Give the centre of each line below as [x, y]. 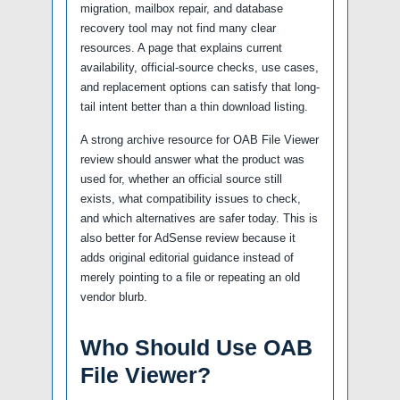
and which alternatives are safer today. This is [199, 218]
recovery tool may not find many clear [178, 28]
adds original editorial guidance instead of [187, 258]
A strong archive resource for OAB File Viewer [200, 140]
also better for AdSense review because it [188, 238]
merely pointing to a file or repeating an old [190, 277]
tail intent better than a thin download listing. [194, 107]
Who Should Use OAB [196, 347]
